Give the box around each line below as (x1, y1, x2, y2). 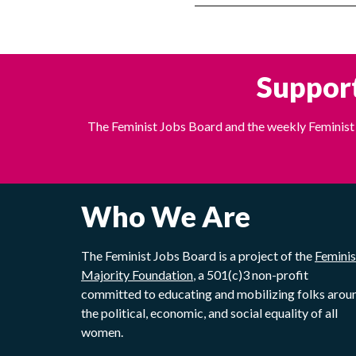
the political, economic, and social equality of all (81, 304, 338, 320)
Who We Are (81, 198, 250, 234)
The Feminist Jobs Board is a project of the (81, 247, 315, 263)
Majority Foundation (81, 266, 193, 282)
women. (81, 323, 123, 339)
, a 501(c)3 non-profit (193, 266, 308, 282)
